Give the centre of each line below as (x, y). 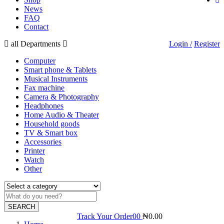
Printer (34, 150)
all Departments (36, 43)
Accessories (43, 141)
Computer (40, 60)
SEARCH (21, 206)
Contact (36, 26)
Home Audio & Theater (61, 114)
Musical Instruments (56, 78)
